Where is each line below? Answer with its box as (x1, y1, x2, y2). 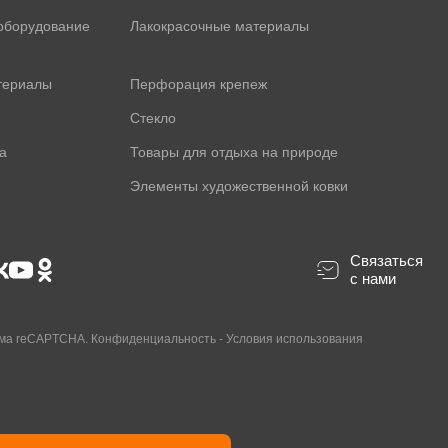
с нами (349, 270, 396, 287)
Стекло (130, 110, 177, 126)
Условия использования (226, 332, 364, 346)
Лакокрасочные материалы (130, 18, 310, 34)
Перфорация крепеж (130, 76, 268, 92)
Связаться (349, 252, 423, 269)
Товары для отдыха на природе (130, 144, 339, 160)
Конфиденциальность (91, 332, 217, 346)
